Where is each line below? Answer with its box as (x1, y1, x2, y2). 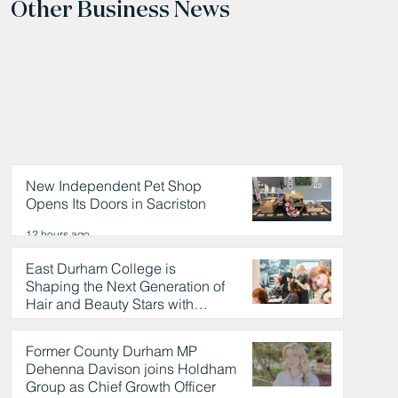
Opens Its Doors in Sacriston (25, 194, 206, 212)
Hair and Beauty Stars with (25, 294, 194, 313)
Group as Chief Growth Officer (25, 377, 216, 395)
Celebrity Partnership (25, 312, 160, 330)
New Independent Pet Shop (25, 176, 202, 195)
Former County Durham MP (25, 341, 197, 360)
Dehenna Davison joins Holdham (25, 359, 236, 378)
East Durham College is (25, 259, 176, 277)
